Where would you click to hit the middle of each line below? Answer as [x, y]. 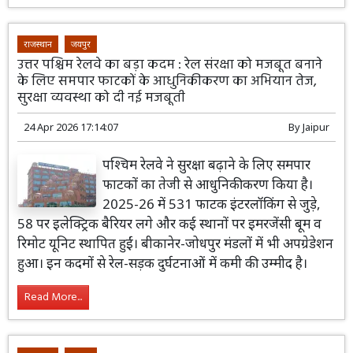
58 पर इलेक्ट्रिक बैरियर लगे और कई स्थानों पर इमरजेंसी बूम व [170, 224]
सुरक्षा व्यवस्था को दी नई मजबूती [102, 98]
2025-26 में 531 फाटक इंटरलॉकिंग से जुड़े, [212, 204]
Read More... [54, 298]
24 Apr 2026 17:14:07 [71, 127]
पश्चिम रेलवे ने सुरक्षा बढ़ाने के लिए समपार [207, 165]
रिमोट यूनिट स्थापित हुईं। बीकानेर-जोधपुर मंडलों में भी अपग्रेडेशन [176, 243]
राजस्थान [38, 44]
